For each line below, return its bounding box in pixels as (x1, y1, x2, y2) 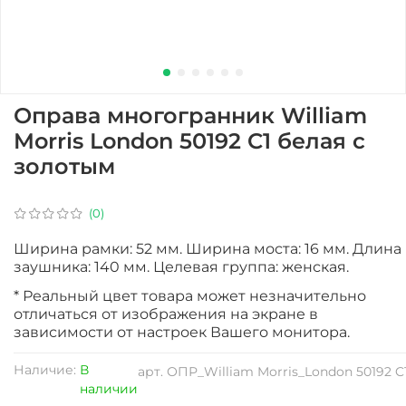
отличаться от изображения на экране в (14, 304, 318, 323)
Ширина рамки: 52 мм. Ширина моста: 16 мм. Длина (14, 239, 401, 257)
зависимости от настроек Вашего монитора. (14, 323, 350, 341)
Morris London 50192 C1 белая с (14, 127, 365, 154)
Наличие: (14, 361, 76, 378)
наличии (80, 380, 138, 397)
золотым (14, 152, 115, 179)
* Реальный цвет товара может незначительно (14, 286, 366, 304)
